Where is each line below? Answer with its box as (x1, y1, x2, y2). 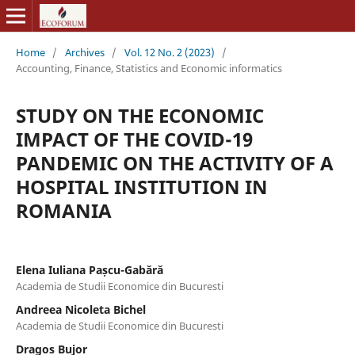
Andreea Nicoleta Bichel (15, 301, 146, 317)
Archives (64, 44, 105, 59)
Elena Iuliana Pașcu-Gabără (15, 261, 163, 277)
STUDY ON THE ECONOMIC (15, 101, 264, 128)
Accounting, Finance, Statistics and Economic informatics (15, 60, 282, 75)
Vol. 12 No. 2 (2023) (124, 44, 215, 59)
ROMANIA (15, 197, 112, 223)
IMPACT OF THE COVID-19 (15, 125, 253, 152)
